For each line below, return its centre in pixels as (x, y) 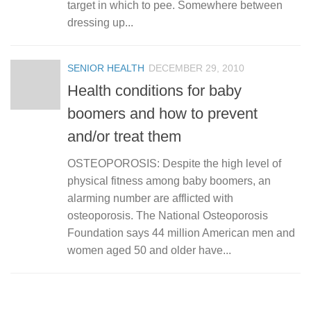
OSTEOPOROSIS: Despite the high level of (174, 163)
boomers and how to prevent (162, 113)
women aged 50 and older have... (149, 250)
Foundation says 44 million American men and (181, 233)
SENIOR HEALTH (106, 68)
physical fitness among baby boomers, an (169, 180)
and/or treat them (124, 136)
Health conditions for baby (154, 90)
